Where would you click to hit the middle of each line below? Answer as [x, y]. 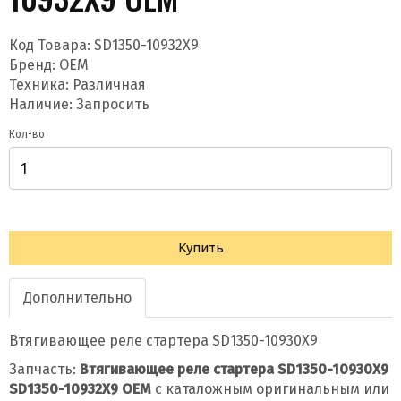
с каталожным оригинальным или [270, 389]
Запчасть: [44, 369]
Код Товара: [51, 45]
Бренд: [34, 65]
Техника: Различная [77, 85]
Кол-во [27, 134]
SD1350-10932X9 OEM [80, 389]
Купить [200, 247]
